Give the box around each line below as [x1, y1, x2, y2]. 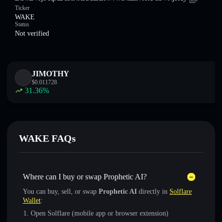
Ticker [15, 4, 30, 11]
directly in [137, 188, 169, 195]
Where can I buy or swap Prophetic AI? [23, 172, 147, 181]
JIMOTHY [32, 69, 69, 78]
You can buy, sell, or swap [23, 188, 99, 195]
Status [15, 21, 29, 28]
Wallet [23, 197, 41, 204]
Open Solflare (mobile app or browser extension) [31, 210, 168, 217]
